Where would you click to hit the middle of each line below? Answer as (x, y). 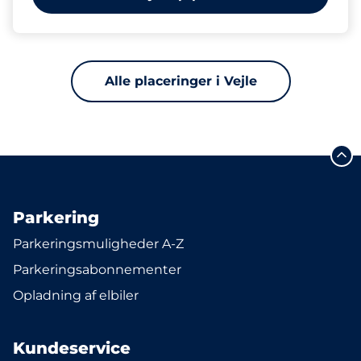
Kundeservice (72, 348)
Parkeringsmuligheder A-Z (98, 244)
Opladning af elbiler (76, 295)
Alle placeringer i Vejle (180, 81)
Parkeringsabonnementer (97, 270)
